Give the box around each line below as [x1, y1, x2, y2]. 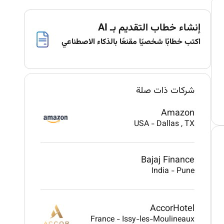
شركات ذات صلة [136, 84, 195, 97]
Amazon [161, 106, 195, 120]
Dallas [156, 118, 181, 130]
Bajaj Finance [141, 153, 195, 167]
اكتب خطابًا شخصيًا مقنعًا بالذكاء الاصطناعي [61, 36, 201, 48]
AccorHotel [150, 202, 195, 216]
